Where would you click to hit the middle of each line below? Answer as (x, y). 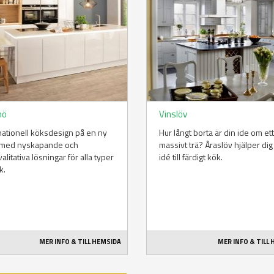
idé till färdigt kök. (191, 157)
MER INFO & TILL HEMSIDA (80, 242)
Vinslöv (173, 114)
